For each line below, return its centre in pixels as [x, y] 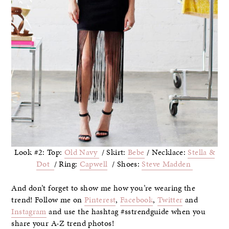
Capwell [94, 164]
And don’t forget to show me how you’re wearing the [104, 188]
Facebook [137, 200]
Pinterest [100, 200]
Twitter [170, 200]
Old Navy [82, 153]
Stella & [201, 153]
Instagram [29, 211]
